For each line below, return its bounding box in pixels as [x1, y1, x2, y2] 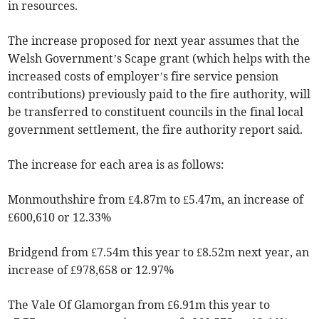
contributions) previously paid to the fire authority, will [8, 86, 311, 101]
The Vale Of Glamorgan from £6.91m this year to [8, 297, 271, 312]
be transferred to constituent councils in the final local [8, 104, 304, 119]
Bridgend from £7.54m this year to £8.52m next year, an [8, 244, 310, 259]
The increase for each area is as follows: [8, 157, 225, 172]
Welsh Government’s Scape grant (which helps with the [8, 51, 311, 66]
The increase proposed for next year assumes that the [8, 33, 300, 48]
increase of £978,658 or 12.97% [8, 262, 174, 277]
